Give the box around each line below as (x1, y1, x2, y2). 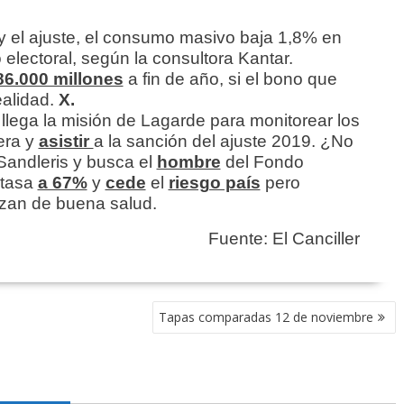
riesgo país (168, 173, 261, 193)
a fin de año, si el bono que (123, 69, 337, 89)
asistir (38, 132, 94, 151)
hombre (156, 152, 221, 172)
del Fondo (225, 152, 304, 172)
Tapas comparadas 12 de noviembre (159, 308, 373, 326)
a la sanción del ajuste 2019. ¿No (93, 132, 353, 151)
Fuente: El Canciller (208, 229, 360, 249)
